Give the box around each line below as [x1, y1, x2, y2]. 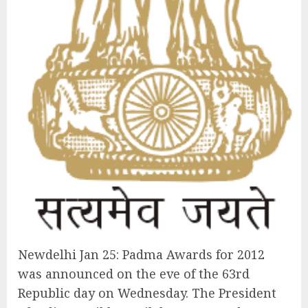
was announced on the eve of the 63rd [18, 265, 250, 283]
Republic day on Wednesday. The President [18, 285, 276, 302]
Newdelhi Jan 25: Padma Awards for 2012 [18, 246, 265, 263]
